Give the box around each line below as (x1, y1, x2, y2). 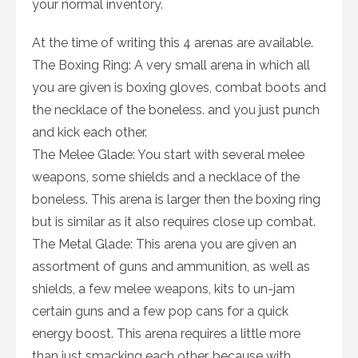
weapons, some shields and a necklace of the (32, 169, 300, 185)
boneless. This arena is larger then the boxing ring (32, 192, 320, 208)
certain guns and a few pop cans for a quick (32, 304, 288, 320)
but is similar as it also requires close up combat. (32, 214, 316, 230)
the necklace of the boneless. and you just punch (32, 102, 320, 118)
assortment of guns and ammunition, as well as (32, 259, 310, 275)
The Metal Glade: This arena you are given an (32, 237, 296, 253)
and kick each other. (32, 125, 147, 141)
